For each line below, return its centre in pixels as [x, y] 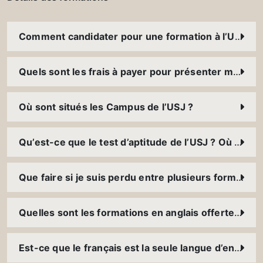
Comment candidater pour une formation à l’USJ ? [238, 37]
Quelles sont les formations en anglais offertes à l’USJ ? [238, 213]
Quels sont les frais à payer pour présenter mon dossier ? [237, 72]
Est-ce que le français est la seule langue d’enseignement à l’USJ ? [238, 248]
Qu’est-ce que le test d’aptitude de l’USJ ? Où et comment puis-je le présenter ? [238, 142]
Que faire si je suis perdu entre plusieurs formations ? [240, 178]
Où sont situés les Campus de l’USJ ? [106, 107]
